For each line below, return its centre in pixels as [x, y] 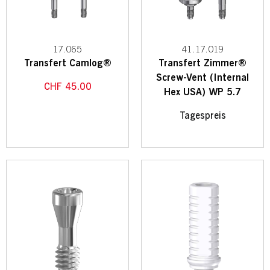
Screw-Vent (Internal [202, 77]
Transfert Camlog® [67, 63]
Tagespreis [202, 115]
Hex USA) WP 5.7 [202, 92]
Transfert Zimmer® [202, 63]
